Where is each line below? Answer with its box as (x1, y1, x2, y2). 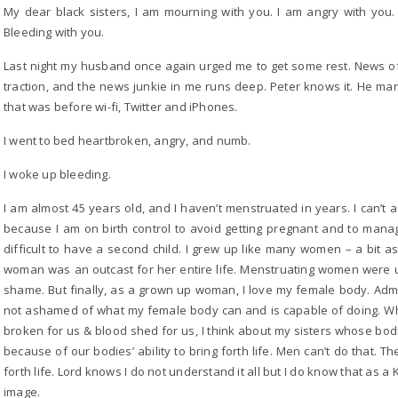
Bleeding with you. (4, 24, 105, 40)
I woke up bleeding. (4, 166, 111, 182)
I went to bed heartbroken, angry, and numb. (4, 132, 251, 148)
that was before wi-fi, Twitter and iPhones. (4, 99, 238, 115)
